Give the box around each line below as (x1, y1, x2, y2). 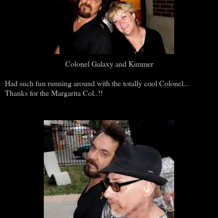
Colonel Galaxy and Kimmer (65, 58, 153, 69)
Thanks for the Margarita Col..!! (5, 87, 103, 98)
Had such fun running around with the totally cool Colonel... (5, 77, 189, 88)
